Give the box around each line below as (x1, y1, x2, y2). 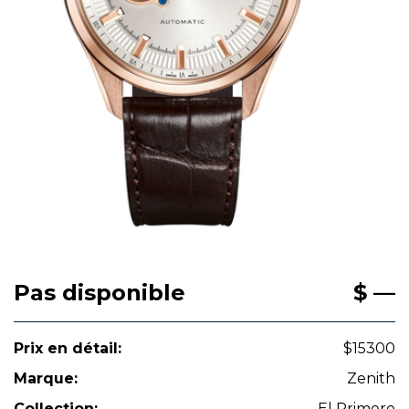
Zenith (347, 370, 395, 387)
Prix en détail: (14, 340, 121, 357)
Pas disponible (14, 279, 185, 306)
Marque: (14, 370, 78, 387)
